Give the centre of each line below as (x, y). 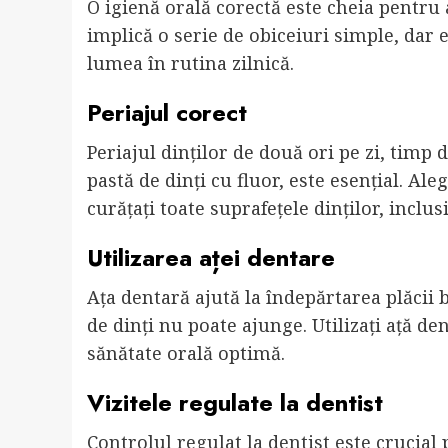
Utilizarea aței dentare (211, 258)
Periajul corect (167, 113)
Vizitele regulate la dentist (235, 403)
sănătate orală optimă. (186, 353)
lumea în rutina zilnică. (190, 63)
